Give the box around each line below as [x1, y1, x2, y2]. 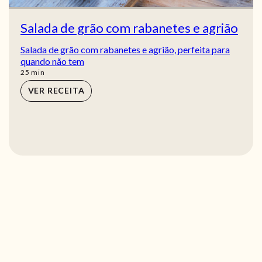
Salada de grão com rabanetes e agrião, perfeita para [20, 43, 230, 55]
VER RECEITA [27, 85, 85, 96]
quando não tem [20, 55, 84, 67]
